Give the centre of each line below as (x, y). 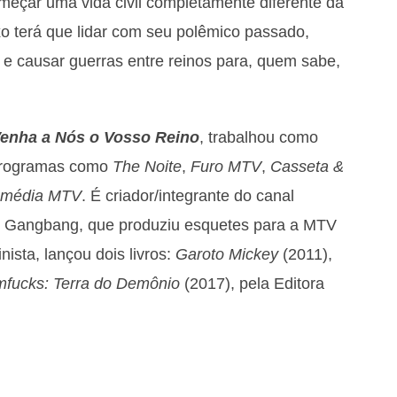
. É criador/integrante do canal (188, 195)
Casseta (300, 166)
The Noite (147, 166)
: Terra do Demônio (112, 283)
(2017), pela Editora (252, 283)
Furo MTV (226, 166)
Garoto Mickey (227, 254)
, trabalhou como (259, 137)
